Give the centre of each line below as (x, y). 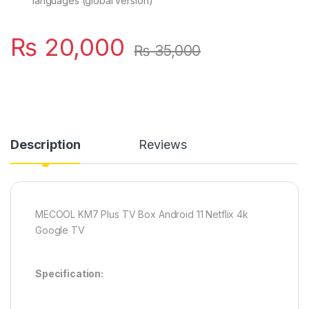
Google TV (60, 230)
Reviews (163, 145)
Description (46, 145)
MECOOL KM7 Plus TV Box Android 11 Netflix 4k (142, 215)
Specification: (70, 274)
